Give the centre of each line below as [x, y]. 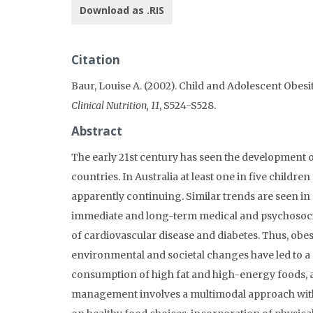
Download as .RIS [122, 10]
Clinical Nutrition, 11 [115, 105]
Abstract [97, 131]
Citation [96, 59]
